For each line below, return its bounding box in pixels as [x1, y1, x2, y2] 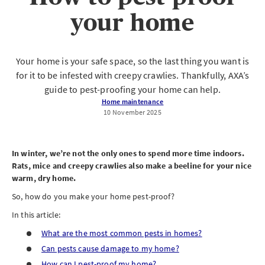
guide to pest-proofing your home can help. [44, 83, 221, 95]
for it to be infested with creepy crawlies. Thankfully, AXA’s [15, 69, 250, 81]
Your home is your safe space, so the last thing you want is [15, 55, 250, 67]
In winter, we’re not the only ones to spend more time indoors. [12, 148, 244, 159]
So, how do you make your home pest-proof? [12, 191, 174, 202]
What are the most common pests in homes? [41, 228, 202, 238]
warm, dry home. [12, 173, 76, 183]
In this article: [12, 209, 61, 220]
